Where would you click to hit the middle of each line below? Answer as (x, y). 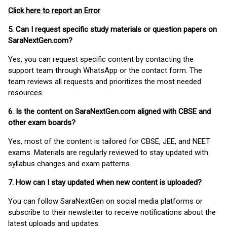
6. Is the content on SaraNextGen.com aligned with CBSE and (109, 112)
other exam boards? (42, 123)
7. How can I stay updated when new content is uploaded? (105, 183)
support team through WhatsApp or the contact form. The (105, 71)
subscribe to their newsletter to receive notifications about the (112, 213)
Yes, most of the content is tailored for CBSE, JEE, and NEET (109, 142)
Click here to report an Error (54, 11)
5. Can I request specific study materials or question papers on (112, 30)
